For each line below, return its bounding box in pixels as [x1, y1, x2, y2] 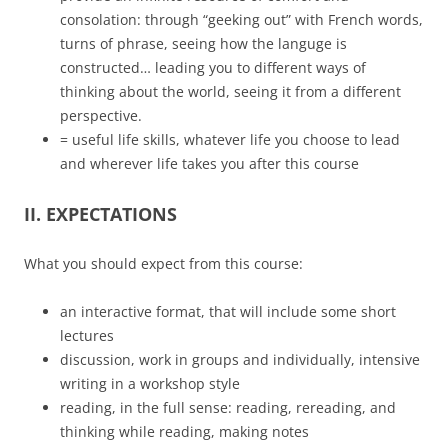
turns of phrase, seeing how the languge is [60, 34, 347, 54]
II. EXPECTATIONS [24, 202, 177, 227]
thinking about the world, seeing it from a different [60, 82, 401, 102]
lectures [60, 326, 114, 346]
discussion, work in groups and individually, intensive [60, 350, 420, 370]
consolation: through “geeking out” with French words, [60, 10, 423, 30]
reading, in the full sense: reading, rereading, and [60, 398, 396, 418]
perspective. [60, 106, 142, 126]
